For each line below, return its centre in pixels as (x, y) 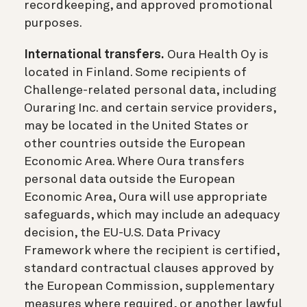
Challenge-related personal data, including (150, 90)
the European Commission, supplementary (149, 286)
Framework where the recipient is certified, (152, 250)
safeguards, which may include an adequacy (152, 215)
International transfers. (94, 54)
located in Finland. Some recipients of (135, 72)
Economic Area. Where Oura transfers (134, 161)
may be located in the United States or (136, 126)
